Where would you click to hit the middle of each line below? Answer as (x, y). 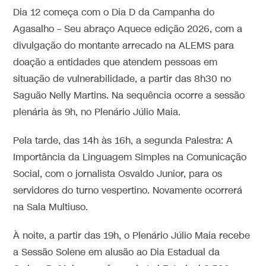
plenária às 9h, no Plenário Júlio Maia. (97, 112)
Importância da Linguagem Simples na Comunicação (130, 157)
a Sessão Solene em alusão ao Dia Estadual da (117, 252)
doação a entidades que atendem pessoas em (115, 62)
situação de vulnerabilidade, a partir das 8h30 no (122, 79)
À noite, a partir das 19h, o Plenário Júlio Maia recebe (132, 236)
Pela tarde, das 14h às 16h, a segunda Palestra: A (123, 141)
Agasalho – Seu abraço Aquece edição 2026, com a (128, 29)
